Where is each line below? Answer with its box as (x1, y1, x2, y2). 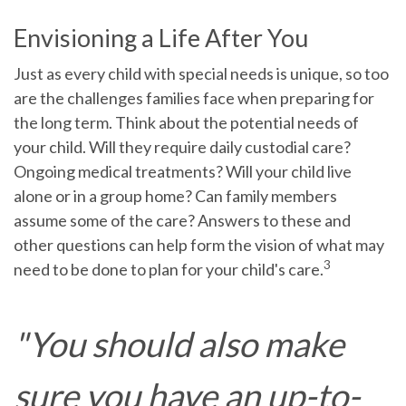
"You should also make (14, 322, 344, 364)
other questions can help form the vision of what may (14, 234, 384, 255)
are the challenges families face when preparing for (14, 87, 374, 108)
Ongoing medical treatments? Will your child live (14, 160, 352, 181)
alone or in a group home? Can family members (14, 185, 337, 206)
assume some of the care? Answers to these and (14, 209, 351, 230)
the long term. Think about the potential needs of (14, 111, 359, 132)
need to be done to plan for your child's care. (14, 258, 324, 279)
